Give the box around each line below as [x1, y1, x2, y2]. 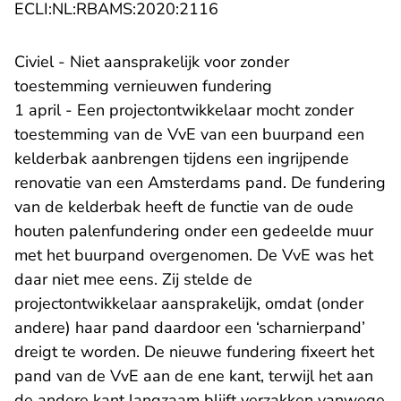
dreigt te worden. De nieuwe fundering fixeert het [14, 341, 374, 363]
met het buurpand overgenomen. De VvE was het [14, 244, 373, 267]
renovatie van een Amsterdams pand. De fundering [14, 172, 386, 194]
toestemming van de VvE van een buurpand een [14, 124, 364, 146]
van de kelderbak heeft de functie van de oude [14, 196, 354, 218]
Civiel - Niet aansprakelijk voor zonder [14, 51, 289, 73]
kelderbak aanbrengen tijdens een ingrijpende [14, 148, 349, 170]
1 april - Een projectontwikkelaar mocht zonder [14, 99, 354, 122]
